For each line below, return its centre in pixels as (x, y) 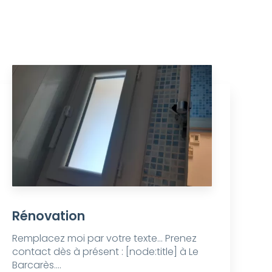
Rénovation (49, 216)
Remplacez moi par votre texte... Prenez (105, 238)
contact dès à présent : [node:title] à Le (106, 251)
